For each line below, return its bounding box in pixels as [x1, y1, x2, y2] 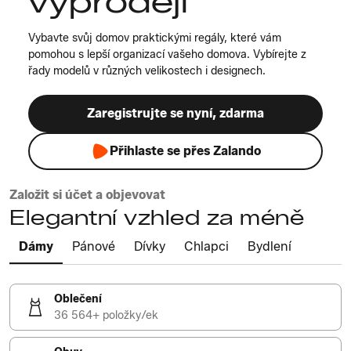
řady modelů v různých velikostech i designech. [28, 64, 266, 78]
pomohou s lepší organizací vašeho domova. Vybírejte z [28, 48, 306, 61]
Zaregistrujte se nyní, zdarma [87, 106, 264, 121]
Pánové [72, 239, 115, 254]
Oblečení [54, 292, 102, 306]
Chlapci [184, 239, 229, 254]
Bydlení [248, 239, 291, 254]
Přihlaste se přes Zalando [109, 143, 261, 158]
